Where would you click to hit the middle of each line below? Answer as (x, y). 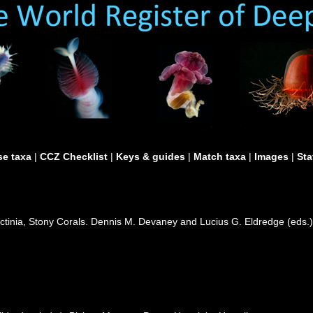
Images (271, 156)
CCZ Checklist (74, 156)
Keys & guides (151, 156)
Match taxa (220, 156)
